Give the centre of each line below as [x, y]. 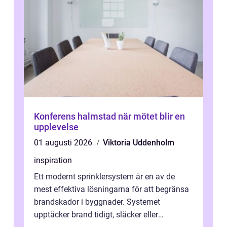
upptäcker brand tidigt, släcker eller [96, 215]
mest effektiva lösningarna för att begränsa [111, 190]
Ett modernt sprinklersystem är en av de [104, 177]
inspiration [53, 161]
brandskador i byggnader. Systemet [97, 202]
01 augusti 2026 [64, 143]
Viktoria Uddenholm [139, 143]
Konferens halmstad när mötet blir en [76, 117]
